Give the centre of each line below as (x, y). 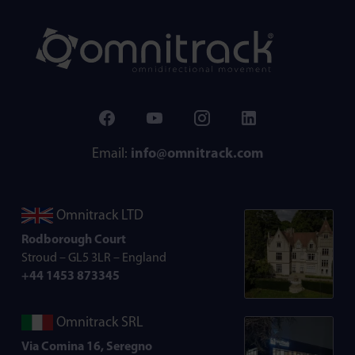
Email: (111, 154)
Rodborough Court (74, 240)
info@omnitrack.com (197, 154)
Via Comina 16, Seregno (87, 347)
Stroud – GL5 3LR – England (94, 258)
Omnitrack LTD (98, 216)
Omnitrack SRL (98, 323)
